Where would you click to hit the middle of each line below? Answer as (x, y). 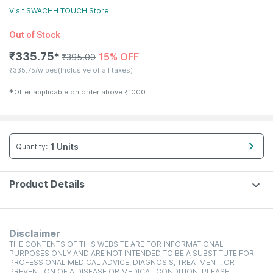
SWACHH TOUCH (57, 11)
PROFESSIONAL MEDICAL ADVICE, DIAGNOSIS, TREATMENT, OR (122, 262)
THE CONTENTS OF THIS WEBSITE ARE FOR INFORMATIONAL (116, 244)
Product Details (47, 184)
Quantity (31, 146)
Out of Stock (35, 34)
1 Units (65, 146)
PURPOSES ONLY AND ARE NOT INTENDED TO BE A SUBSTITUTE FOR (132, 253)
